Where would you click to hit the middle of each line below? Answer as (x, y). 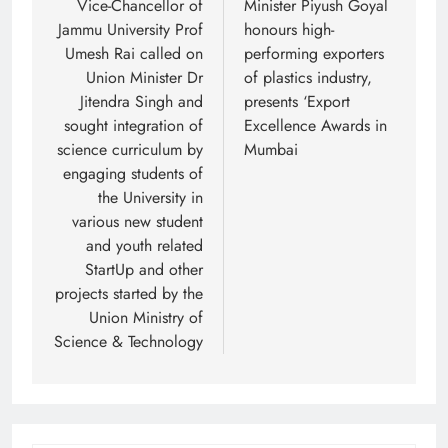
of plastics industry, (308, 77)
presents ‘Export (297, 101)
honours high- (289, 29)
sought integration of (133, 125)
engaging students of (133, 173)
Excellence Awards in (315, 125)
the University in (150, 197)
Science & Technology (128, 341)
